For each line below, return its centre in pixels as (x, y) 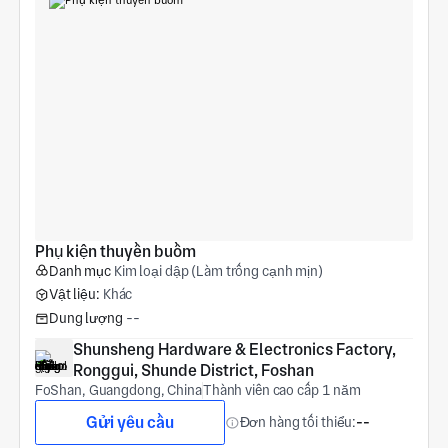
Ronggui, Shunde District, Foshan (193, 370)
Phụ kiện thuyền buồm (115, 251)
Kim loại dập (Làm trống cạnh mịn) (218, 270)
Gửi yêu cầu (129, 422)
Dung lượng (85, 318)
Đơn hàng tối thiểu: (298, 422)
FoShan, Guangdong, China (118, 389)
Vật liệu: (74, 294)
